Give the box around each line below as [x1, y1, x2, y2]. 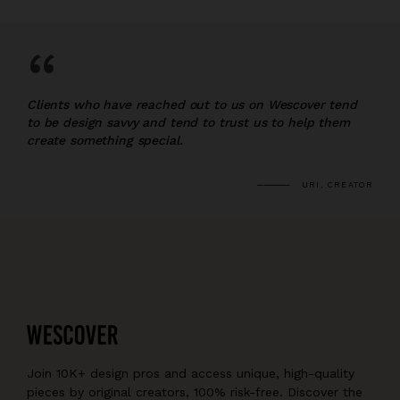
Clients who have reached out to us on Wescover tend [27, 96, 357, 112]
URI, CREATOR [301, 180, 373, 190]
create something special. [27, 132, 183, 147]
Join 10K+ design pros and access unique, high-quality [27, 366, 354, 381]
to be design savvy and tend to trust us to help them [27, 114, 350, 129]
